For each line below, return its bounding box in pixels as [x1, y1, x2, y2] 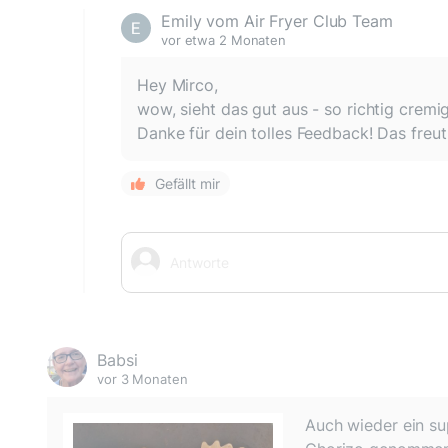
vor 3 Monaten [97, 370, 188, 387]
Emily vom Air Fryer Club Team [161, 10, 393, 31]
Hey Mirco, [137, 74, 218, 95]
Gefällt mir [154, 174, 220, 192]
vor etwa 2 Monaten [161, 31, 287, 48]
